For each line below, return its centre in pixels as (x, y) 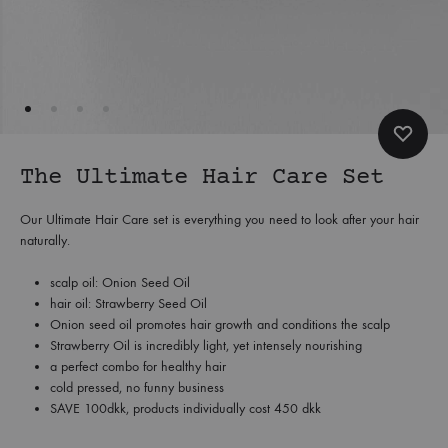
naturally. (45, 241)
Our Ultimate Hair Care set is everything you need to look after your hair (219, 220)
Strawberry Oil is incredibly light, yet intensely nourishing (206, 346)
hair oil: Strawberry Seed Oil (128, 304)
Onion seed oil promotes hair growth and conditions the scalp (220, 325)
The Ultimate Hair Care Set (202, 178)
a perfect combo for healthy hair (138, 367)
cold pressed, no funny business (137, 388)
